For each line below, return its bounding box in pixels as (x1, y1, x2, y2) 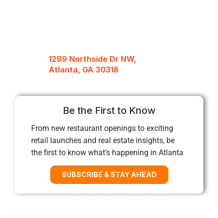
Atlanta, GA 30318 (49, 64, 119, 74)
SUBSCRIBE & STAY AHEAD (61, 170, 157, 179)
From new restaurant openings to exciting (31, 123, 173, 133)
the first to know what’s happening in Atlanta (31, 147, 183, 157)
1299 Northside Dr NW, (49, 54, 136, 64)
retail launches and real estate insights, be (31, 135, 175, 145)
